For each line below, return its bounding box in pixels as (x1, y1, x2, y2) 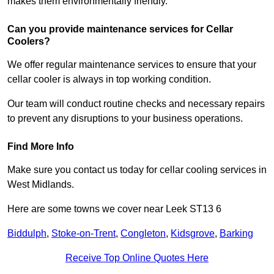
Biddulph (7, 228, 46, 239)
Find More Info (7, 141, 74, 152)
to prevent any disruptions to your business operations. (7, 113, 243, 124)
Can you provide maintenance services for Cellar (7, 24, 233, 35)
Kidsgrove (171, 228, 215, 239)
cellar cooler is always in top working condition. (7, 74, 213, 85)
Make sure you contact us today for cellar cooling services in (7, 165, 267, 176)
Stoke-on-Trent (51, 228, 116, 239)
